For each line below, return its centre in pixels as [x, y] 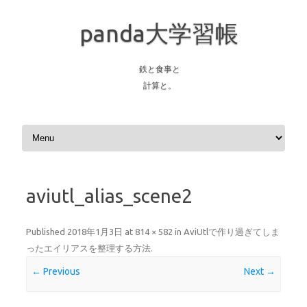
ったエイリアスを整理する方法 [88, 248]
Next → [259, 272]
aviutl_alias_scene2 [109, 196]
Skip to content [51, 127]
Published [47, 232]
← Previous [56, 272]
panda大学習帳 [159, 33]
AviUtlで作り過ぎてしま [232, 232]
